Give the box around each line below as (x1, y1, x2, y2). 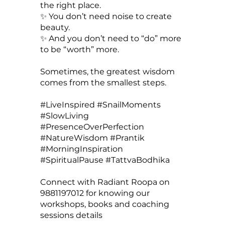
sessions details (40, 210, 103, 220)
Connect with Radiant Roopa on (40, 177, 170, 187)
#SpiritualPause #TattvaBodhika (40, 155, 170, 165)
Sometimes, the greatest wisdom (40, 66, 175, 76)
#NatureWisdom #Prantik (40, 133, 145, 143)
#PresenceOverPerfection (40, 122, 145, 132)
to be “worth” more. (40, 44, 120, 54)
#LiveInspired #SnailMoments (40, 99, 161, 109)
